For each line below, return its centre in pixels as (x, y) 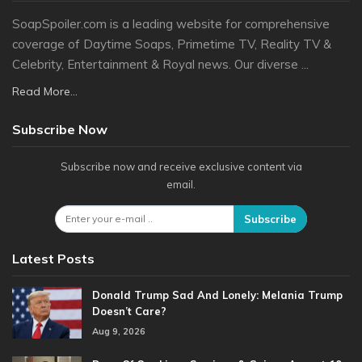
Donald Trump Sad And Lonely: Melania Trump (217, 295)
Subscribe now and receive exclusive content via (181, 167)
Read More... (45, 92)
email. (181, 185)
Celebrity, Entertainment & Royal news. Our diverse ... (160, 65)
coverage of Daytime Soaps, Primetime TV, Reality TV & (172, 44)
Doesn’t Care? (129, 311)
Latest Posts (53, 259)
